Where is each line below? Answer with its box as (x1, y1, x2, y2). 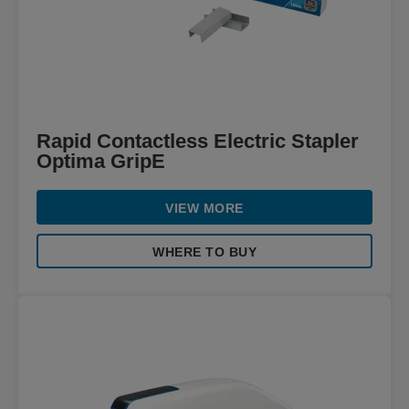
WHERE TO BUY (152, 245, 257, 259)
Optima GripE (37, 150, 165, 173)
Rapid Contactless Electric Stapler (37, 130, 359, 152)
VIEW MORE (165, 201, 244, 215)
